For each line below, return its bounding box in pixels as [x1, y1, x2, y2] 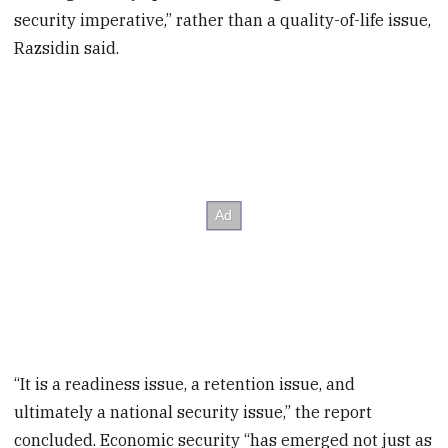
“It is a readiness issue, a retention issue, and [14, 373, 356, 394]
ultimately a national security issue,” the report [14, 401, 373, 422]
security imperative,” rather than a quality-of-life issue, [14, 10, 432, 31]
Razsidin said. [14, 38, 120, 59]
